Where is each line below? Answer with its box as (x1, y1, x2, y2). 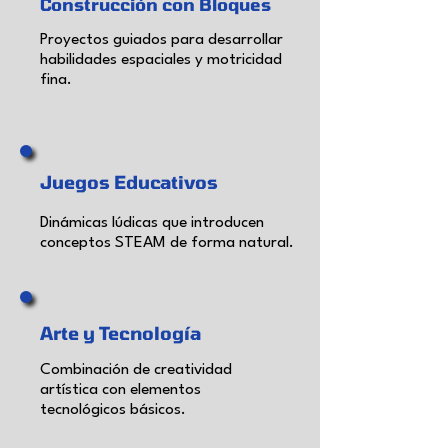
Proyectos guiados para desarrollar (40, 32, 283, 49)
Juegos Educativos (40, 171, 218, 194)
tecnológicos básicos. (40, 402, 186, 419)
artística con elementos (40, 382, 201, 399)
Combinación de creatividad (40, 362, 232, 379)
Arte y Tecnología (40, 322, 201, 345)
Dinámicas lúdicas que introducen (40, 215, 264, 232)
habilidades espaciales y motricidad (40, 52, 282, 69)
